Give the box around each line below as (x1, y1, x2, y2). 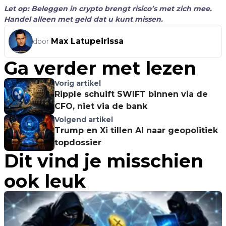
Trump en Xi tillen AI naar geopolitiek (54, 126, 218, 135)
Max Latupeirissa (51, 36, 124, 46)
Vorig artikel (54, 79, 101, 88)
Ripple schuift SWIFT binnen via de (54, 89, 208, 99)
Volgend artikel (54, 115, 113, 124)
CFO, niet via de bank (54, 101, 147, 111)
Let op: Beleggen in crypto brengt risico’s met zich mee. (4, 4, 212, 13)
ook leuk (4, 170, 86, 192)
